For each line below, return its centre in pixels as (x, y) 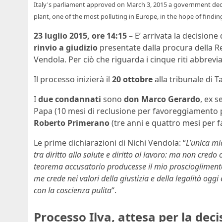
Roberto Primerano (72, 123)
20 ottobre (132, 80)
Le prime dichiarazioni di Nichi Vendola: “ (110, 143)
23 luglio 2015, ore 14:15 (80, 36)
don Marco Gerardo (162, 99)
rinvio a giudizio (66, 48)
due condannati (70, 99)
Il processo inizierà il (73, 80)
